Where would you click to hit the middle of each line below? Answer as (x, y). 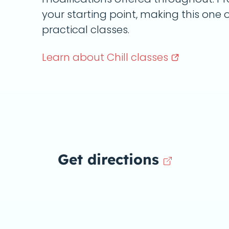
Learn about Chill (86, 57)
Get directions (108, 159)
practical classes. (86, 30)
